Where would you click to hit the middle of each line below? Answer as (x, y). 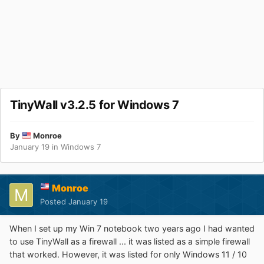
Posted (54, 202)
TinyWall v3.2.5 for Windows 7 (95, 105)
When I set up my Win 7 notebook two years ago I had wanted (132, 229)
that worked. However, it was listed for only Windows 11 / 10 (128, 255)
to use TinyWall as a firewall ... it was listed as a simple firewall (130, 242)
